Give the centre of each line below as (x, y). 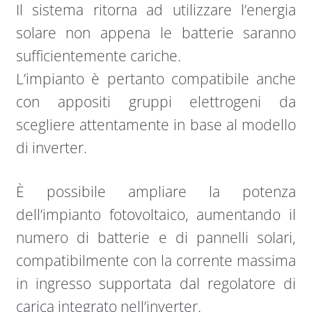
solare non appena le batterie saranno (156, 33)
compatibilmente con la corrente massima (156, 260)
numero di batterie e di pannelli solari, (156, 237)
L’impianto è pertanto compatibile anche (156, 79)
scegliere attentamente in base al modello (156, 125)
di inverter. (53, 148)
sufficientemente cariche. (98, 56)
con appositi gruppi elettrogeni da (156, 102)
